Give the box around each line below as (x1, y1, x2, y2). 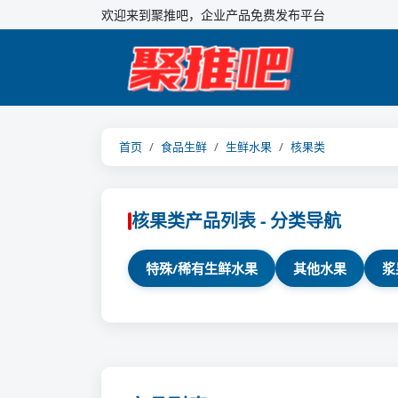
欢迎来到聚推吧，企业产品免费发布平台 (101, 6, 325, 23)
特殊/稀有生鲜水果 (146, 259, 258, 277)
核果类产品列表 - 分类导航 (131, 209, 341, 233)
